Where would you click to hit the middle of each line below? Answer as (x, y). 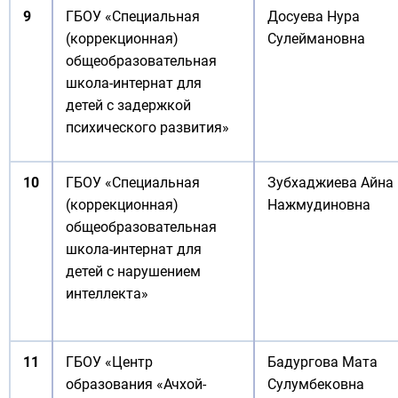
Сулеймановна (316, 39)
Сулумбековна (316, 384)
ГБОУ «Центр (109, 362)
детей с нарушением (133, 271)
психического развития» (147, 127)
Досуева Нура (314, 16)
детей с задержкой (128, 105)
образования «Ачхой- (136, 384)
